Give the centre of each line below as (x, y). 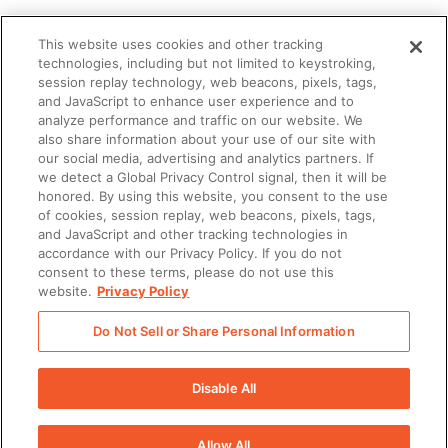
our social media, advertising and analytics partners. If (206, 158)
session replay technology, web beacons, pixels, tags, (208, 82)
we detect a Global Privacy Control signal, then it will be (213, 177)
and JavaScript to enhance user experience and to (196, 101)
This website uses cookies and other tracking (181, 44)
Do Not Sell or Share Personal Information (224, 331)
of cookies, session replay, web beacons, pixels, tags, (207, 215)
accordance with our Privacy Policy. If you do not (190, 253)
